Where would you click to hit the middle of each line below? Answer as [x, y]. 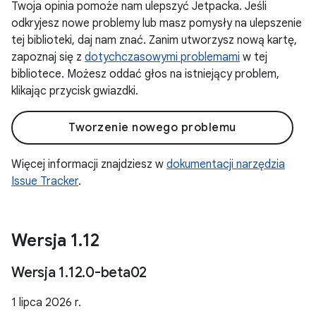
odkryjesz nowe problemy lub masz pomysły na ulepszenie [157, 23]
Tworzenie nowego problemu [152, 128]
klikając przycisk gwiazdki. [75, 91]
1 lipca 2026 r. [46, 303]
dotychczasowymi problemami [162, 57]
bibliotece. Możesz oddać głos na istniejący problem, [145, 74]
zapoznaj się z [48, 57]
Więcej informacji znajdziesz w [89, 164]
